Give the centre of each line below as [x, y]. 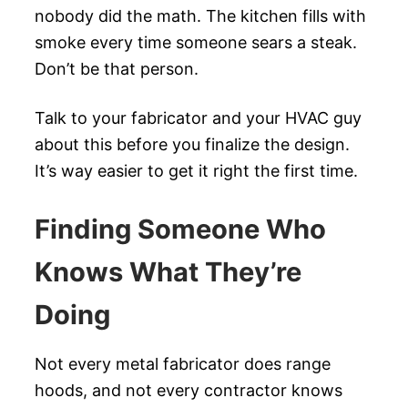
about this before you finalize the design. [192, 145]
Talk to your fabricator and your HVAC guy [198, 118]
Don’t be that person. [117, 68]
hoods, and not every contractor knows [189, 390]
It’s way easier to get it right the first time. [196, 171]
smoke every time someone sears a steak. [196, 42]
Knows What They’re [168, 271]
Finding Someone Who [180, 229]
